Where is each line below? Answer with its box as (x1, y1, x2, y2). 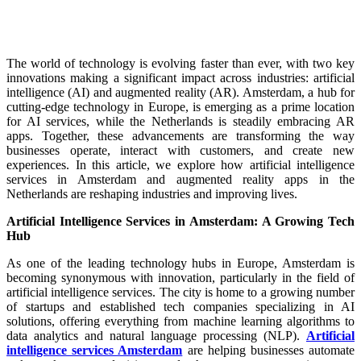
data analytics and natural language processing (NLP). (6, 328, 306, 342)
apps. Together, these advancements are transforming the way (6, 128, 355, 143)
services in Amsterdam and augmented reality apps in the (6, 172, 355, 186)
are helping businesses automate (182, 342, 355, 357)
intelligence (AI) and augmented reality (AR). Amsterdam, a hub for (6, 85, 355, 99)
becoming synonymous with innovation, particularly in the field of (6, 270, 355, 284)
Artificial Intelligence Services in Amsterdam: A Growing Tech (6, 214, 355, 228)
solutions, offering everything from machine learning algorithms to (6, 313, 355, 328)
